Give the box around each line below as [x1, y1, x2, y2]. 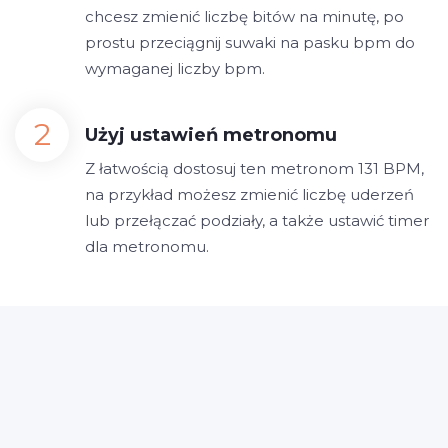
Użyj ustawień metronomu [85, 124, 337, 146]
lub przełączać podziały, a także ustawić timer [85, 211, 429, 230]
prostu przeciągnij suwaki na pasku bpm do [85, 33, 415, 52]
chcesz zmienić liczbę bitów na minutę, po [85, 7, 404, 26]
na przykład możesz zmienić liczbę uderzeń [85, 185, 414, 204]
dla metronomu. [85, 237, 209, 256]
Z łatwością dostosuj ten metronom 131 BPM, [85, 159, 424, 178]
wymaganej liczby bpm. [85, 59, 265, 78]
